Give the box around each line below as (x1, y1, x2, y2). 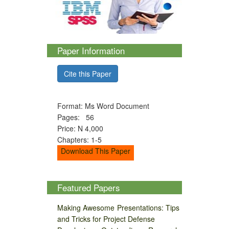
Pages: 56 (57, 111, 94, 122)
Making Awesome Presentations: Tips (57, 202, 180, 213)
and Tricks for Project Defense (57, 214, 155, 224)
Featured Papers (57, 181, 120, 194)
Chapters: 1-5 (57, 134, 102, 145)
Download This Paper (60, 145, 130, 156)
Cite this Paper (63, 68, 111, 79)
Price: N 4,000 (57, 123, 103, 133)
